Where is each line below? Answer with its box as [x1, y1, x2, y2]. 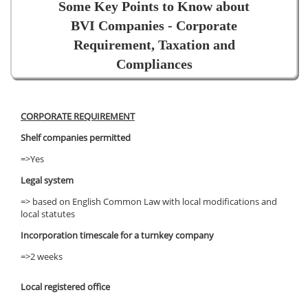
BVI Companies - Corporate [71, 17, 237, 33]
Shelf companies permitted [21, 131, 133, 144]
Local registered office [21, 280, 110, 293]
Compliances [115, 56, 192, 71]
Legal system [21, 173, 78, 186]
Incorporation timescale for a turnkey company [21, 228, 214, 241]
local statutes [21, 207, 75, 220]
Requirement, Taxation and [73, 36, 235, 52]
